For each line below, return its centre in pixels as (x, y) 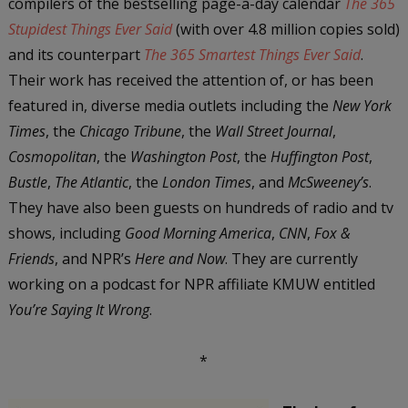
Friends (31, 258)
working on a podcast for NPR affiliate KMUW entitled (191, 284)
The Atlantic (91, 182)
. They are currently (291, 258)
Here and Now (179, 258)
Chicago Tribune (130, 131)
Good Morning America (198, 233)
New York (362, 105)
